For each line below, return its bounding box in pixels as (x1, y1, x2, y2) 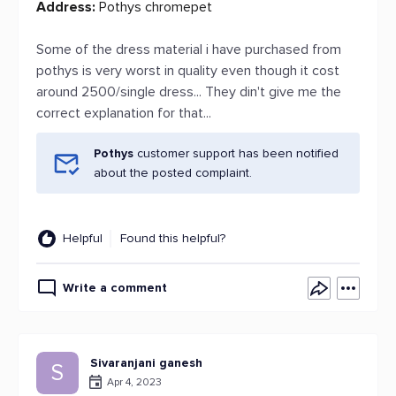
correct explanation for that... (36, 104, 211, 122)
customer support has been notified (137, 146, 339, 161)
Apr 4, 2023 (107, 375, 162, 389)
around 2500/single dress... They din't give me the (36, 83, 341, 101)
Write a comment (63, 280, 167, 295)
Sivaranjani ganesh (90, 355, 202, 370)
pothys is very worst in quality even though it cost (36, 62, 339, 80)
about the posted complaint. (94, 165, 252, 180)
